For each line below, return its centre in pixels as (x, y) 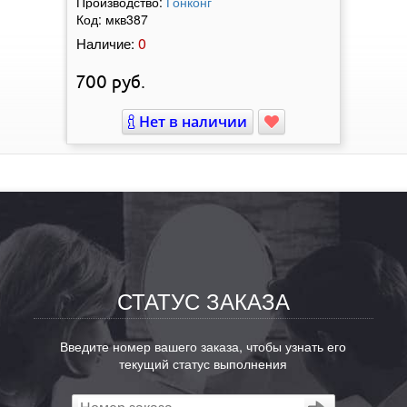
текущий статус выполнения (203, 363)
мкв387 (127, 20)
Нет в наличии (191, 122)
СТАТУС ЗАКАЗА (203, 301)
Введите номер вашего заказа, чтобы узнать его (203, 346)
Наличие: (105, 44)
